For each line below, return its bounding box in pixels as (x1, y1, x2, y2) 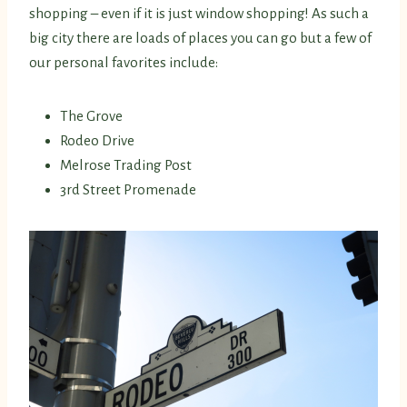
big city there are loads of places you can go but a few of (29, 30, 372, 46)
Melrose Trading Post (60, 157, 192, 174)
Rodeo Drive (60, 133, 134, 149)
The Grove (60, 108, 123, 124)
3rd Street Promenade (60, 182, 196, 198)
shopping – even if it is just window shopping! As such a (29, 5, 369, 22)
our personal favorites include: (29, 55, 218, 71)
